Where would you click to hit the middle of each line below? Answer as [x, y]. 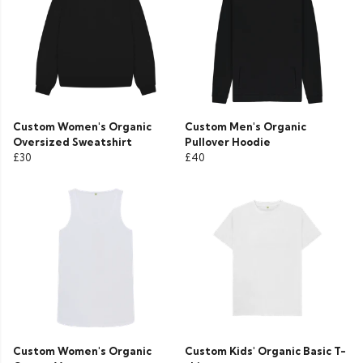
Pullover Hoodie [228, 142]
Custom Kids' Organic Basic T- [265, 351]
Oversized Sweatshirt [73, 142]
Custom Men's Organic [246, 127]
